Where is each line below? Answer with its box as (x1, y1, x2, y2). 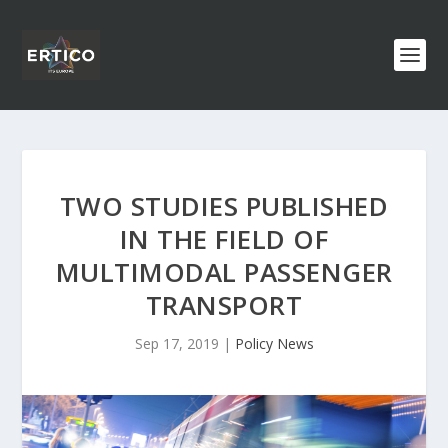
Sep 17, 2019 (134, 334, 219, 353)
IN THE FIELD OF (119, 221, 329, 257)
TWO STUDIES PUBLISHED (59, 188, 389, 224)
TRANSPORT (145, 287, 303, 323)
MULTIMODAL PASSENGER (55, 254, 393, 290)
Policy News (234, 334, 314, 353)
